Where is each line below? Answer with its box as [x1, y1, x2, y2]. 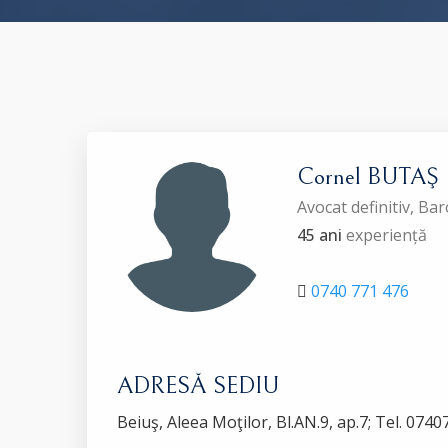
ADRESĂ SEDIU [117, 372, 279, 400]
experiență [342, 224, 427, 246]
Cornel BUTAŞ [297, 163, 439, 191]
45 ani [297, 224, 342, 246]
